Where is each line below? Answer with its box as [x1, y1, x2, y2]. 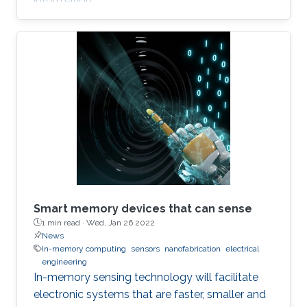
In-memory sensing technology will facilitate [34, 270, 258, 284]
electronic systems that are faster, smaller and [34, 287, 266, 301]
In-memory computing [42, 243, 126, 254]
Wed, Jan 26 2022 [86, 217, 155, 228]
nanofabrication [164, 243, 221, 254]
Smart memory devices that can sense [34, 201, 252, 215]
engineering [42, 256, 87, 267]
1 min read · [42, 217, 86, 228]
